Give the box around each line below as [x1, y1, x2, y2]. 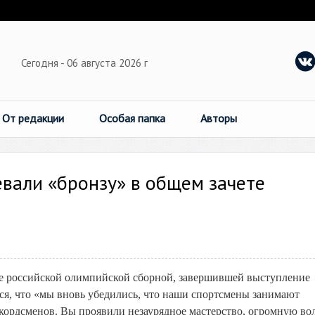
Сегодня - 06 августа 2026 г [21, 56, 150, 70]
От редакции [2, 111, 64, 125]
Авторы [200, 111, 237, 125]
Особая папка [99, 111, 165, 125]
